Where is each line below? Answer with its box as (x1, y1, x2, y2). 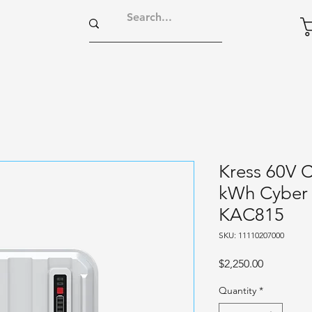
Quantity (219, 284, 256, 297)
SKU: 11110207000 (219, 230, 284, 241)
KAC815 (219, 204, 284, 226)
